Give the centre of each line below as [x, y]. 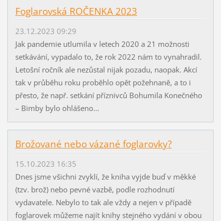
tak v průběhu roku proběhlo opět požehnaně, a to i [103, 82]
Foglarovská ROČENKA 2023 [76, 11]
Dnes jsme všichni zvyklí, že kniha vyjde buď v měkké [105, 177]
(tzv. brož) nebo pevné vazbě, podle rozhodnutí [95, 190]
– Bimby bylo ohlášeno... [57, 108]
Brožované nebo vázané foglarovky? [93, 144]
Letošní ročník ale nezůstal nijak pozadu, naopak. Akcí [106, 69]
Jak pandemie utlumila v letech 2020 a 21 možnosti [102, 44]
